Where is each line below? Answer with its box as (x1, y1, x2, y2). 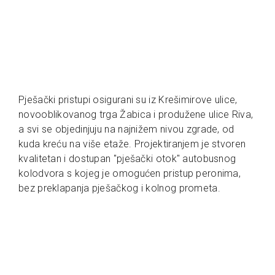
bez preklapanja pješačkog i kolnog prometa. (18, 182, 223, 194)
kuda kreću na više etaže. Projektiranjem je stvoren (18, 137, 246, 150)
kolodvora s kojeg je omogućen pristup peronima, (18, 167, 241, 179)
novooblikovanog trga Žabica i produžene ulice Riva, (18, 108, 254, 120)
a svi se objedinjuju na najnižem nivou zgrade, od (18, 123, 234, 135)
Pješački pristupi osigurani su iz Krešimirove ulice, (18, 93, 238, 106)
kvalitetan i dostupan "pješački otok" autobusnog (18, 152, 236, 165)
